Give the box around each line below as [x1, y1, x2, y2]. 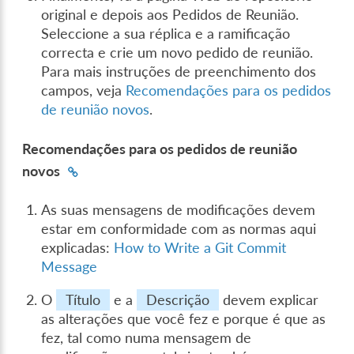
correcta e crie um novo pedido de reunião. [41, 44, 314, 62]
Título [66, 292, 101, 309]
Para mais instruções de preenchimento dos [41, 63, 317, 81]
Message [41, 258, 98, 276]
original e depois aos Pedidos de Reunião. [41, 6, 299, 24]
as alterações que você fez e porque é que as [41, 311, 326, 328]
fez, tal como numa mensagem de [41, 330, 252, 347]
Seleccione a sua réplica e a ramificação [41, 25, 291, 43]
